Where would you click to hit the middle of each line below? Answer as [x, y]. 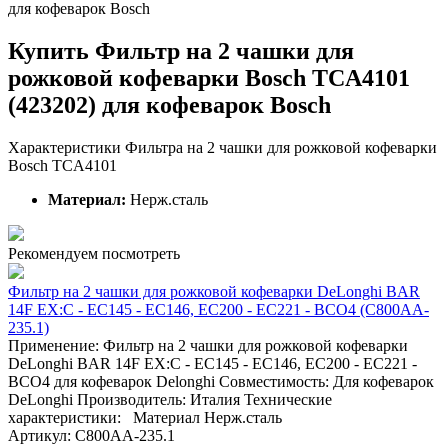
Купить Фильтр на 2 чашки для [181, 51]
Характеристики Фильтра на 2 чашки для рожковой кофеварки [222, 147]
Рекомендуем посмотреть [94, 253]
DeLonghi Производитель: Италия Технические [170, 399]
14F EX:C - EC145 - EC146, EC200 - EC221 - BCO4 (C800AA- [218, 309]
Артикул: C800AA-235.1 [95, 435]
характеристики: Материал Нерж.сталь [145, 417]
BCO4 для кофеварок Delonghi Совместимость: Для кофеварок [221, 381]
